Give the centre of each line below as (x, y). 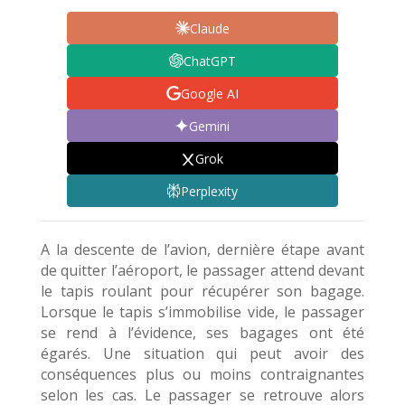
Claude (209, 28)
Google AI (209, 93)
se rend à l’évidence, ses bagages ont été (202, 333)
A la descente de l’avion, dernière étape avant (202, 250)
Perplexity (210, 191)
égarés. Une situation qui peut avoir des (202, 354)
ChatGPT (209, 61)
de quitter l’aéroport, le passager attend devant (202, 271)
